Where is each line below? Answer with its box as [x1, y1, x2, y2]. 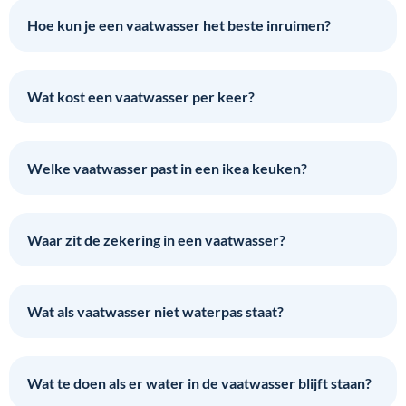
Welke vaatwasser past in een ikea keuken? [27, 159, 307, 177]
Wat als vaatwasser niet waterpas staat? [27, 302, 284, 320]
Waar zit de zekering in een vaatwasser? [27, 230, 285, 248]
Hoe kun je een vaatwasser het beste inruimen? [27, 15, 331, 34]
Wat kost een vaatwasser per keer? [27, 87, 255, 105]
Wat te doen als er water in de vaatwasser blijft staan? [27, 373, 372, 391]
